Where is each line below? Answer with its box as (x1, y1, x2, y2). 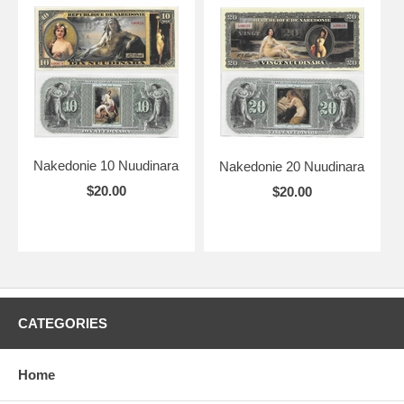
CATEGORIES (18, 315, 107, 331)
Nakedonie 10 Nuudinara (33, 157, 179, 173)
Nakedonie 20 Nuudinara (219, 158, 365, 174)
